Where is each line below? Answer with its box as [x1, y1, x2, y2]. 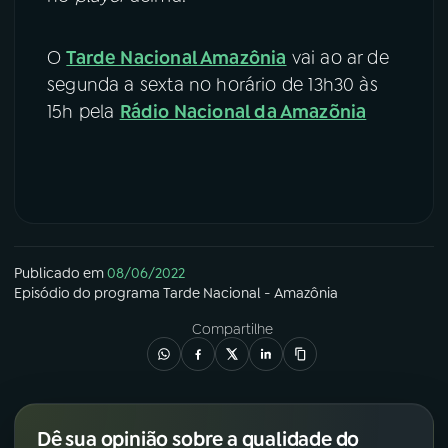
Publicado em [14, 263, 104, 282]
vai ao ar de [286, 45, 389, 70]
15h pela [47, 99, 120, 124]
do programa [70, 283, 163, 302]
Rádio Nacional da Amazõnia [119, 99, 367, 124]
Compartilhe [191, 319, 273, 338]
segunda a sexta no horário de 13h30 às [47, 72, 378, 97]
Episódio [14, 283, 70, 302]
